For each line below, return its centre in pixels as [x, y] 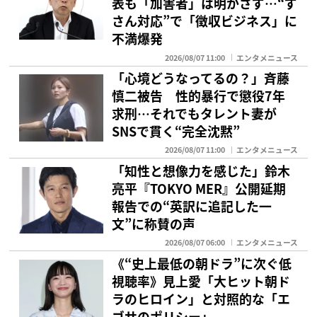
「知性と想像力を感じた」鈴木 [201, 170]
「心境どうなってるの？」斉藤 [201, 78]
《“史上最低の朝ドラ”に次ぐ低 [202, 263]
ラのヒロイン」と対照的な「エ [201, 298]
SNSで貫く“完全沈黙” [176, 131]
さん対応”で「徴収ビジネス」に [205, 21]
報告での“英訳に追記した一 [192, 206]
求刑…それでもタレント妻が [195, 114]
